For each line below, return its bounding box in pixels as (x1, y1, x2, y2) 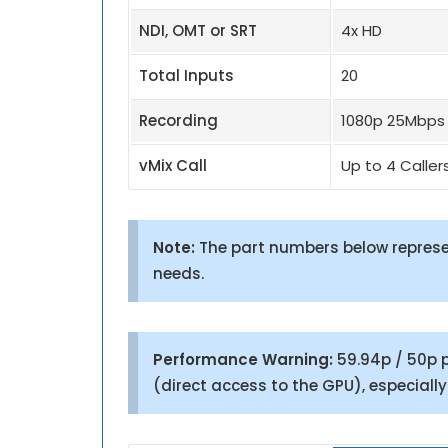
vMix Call (139, 154, 207, 176)
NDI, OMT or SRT (139, 19, 257, 41)
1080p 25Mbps (341, 109, 445, 131)
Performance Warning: (153, 348, 333, 370)
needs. (153, 262, 204, 284)
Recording (139, 109, 218, 131)
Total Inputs (139, 64, 234, 86)
